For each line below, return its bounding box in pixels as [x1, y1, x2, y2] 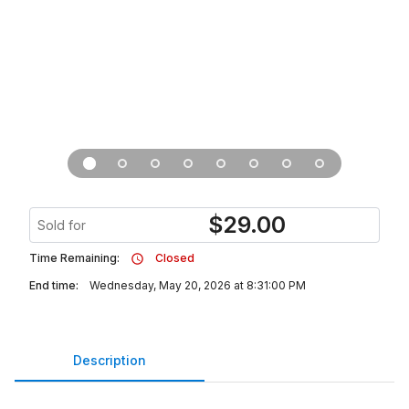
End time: [29, 278, 79, 292]
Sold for [37, 217, 86, 233]
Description [73, 351, 146, 368]
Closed [155, 251, 194, 265]
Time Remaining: [29, 251, 120, 265]
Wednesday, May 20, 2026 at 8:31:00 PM [89, 278, 306, 292]
